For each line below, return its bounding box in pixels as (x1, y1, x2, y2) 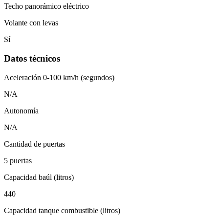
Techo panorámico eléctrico (4, 2, 89, 11)
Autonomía (4, 106, 39, 115)
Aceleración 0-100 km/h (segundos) (4, 73, 114, 82)
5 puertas (4, 156, 32, 165)
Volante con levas (4, 19, 58, 27)
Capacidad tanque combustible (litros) (4, 206, 120, 215)
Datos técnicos (4, 53, 60, 64)
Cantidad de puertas (4, 139, 65, 148)
